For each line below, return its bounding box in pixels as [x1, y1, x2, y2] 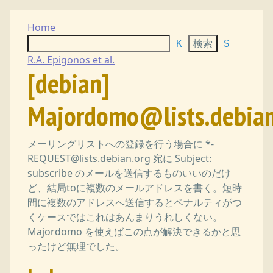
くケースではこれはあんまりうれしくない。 [27, 210, 223, 224]
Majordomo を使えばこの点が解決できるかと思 [27, 225, 241, 239]
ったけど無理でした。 [27, 239, 126, 253]
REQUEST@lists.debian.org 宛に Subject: [27, 152, 212, 166]
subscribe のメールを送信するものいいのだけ [27, 166, 232, 180]
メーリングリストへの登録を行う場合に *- [27, 137, 214, 151]
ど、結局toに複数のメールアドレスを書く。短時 [27, 181, 243, 195]
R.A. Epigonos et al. [27, 53, 115, 67]
